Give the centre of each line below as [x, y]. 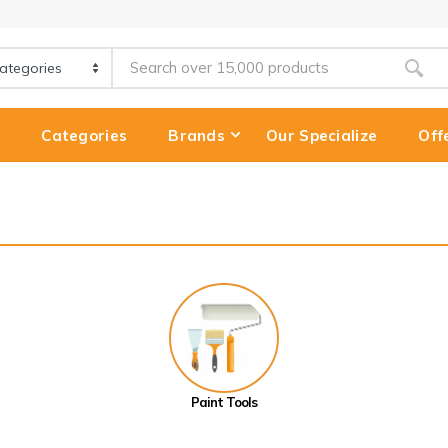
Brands [197, 135]
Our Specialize [322, 135]
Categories [84, 135]
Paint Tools [224, 402]
